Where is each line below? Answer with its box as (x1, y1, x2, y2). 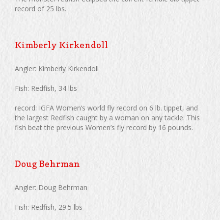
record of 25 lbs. (15, 4, 66, 13)
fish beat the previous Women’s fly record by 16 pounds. (15, 123, 193, 132)
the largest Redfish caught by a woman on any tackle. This (15, 113, 200, 122)
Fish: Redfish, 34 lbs (15, 83, 77, 93)
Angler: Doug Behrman (15, 183, 87, 192)
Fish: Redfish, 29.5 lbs (15, 202, 82, 212)
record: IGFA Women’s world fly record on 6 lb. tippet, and (15, 103, 198, 112)
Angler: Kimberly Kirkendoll (15, 64, 99, 73)
